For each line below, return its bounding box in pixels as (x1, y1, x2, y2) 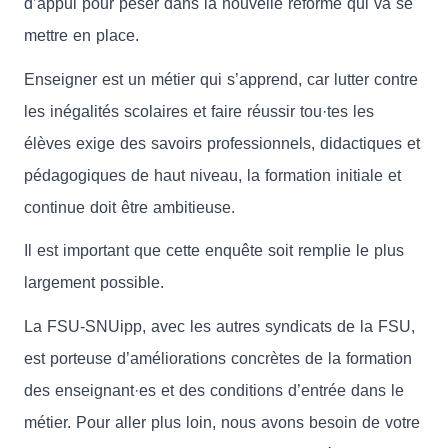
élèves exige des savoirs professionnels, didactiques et (24, 134, 420, 152)
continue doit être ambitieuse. (24, 198, 235, 216)
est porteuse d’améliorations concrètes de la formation (24, 349, 412, 367)
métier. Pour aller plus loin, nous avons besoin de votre (24, 413, 420, 431)
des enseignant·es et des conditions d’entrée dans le (24, 381, 404, 399)
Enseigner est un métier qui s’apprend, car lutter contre (24, 70, 418, 88)
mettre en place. (24, 27, 139, 45)
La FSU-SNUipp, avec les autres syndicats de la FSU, (24, 317, 415, 335)
